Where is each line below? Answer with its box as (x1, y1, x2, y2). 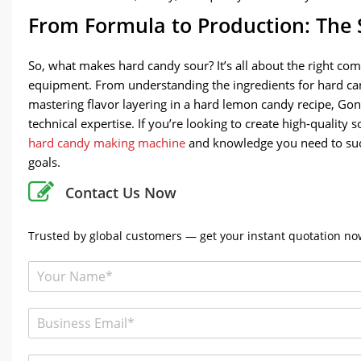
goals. (28, 153, 60, 170)
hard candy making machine (28, 134, 185, 151)
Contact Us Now (65, 182, 176, 202)
